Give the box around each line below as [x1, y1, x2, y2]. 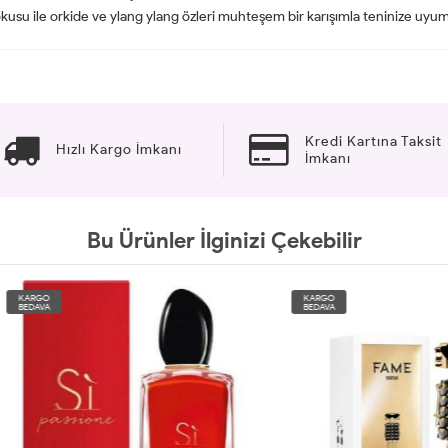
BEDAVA [255, 300, 288, 312]
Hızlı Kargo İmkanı [55, 141, 182, 159]
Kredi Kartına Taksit [305, 132, 442, 150]
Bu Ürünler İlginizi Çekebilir [86, 226, 362, 254]
